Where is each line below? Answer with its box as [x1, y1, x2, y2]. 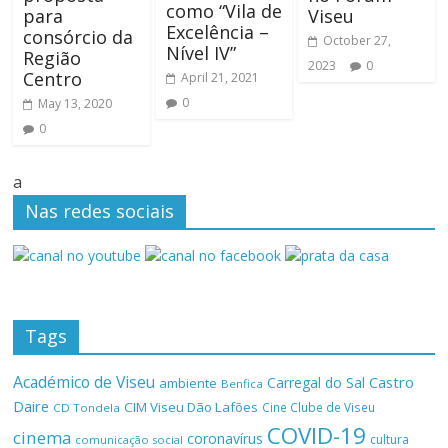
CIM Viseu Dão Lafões [124, 397, 259, 416]
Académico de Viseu [13, 370, 156, 393]
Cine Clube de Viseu [262, 398, 376, 415]
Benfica [221, 375, 264, 391]
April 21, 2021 [180, 68, 259, 86]
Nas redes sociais [25, 198, 175, 223]
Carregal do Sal [267, 372, 366, 392]
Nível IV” [165, 40, 236, 65]
